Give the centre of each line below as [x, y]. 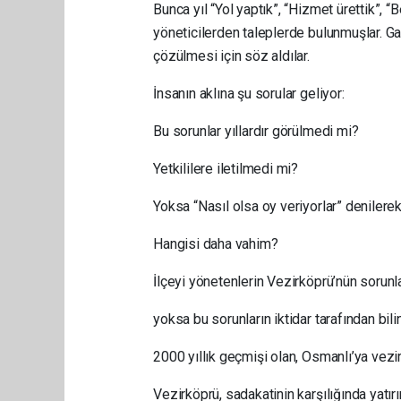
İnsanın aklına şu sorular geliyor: [249, 93]
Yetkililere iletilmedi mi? [226, 168]
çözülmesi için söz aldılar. [231, 55]
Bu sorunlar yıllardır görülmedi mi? [256, 131]
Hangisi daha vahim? [216, 243]
